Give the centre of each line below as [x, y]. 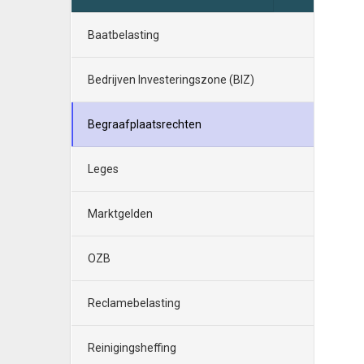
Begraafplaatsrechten [145, 124]
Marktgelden [120, 214]
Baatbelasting [123, 35]
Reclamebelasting [134, 303]
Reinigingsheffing [132, 348]
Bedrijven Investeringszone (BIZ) [171, 80]
